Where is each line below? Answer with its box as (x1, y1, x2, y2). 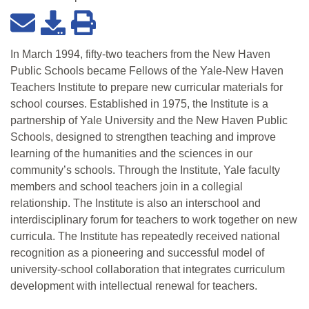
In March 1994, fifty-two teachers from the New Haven (10, 48, 270, 61)
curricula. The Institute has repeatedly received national (10, 230, 280, 243)
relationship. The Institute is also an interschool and (10, 197, 261, 210)
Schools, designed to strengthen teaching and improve (10, 131, 276, 143)
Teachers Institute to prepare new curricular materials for (10, 81, 283, 94)
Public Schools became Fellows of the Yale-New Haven (10, 65, 283, 77)
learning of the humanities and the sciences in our (10, 148, 252, 160)
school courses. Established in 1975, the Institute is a (10, 98, 268, 110)
